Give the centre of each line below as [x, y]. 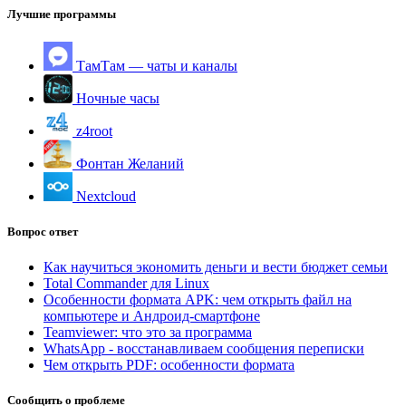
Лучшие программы [62, 14]
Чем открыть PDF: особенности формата [169, 365]
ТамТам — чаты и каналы [155, 65]
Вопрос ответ [43, 231]
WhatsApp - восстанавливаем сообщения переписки [204, 349]
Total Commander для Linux [126, 284]
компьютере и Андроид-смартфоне [152, 316]
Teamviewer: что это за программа [148, 333]
